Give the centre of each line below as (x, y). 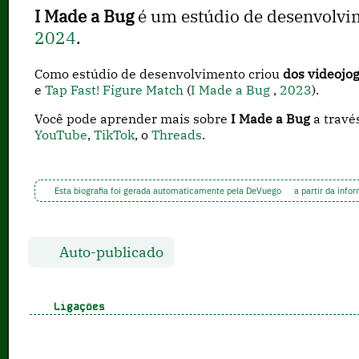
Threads (177, 134)
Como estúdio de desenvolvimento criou (159, 73)
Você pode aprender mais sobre (133, 118)
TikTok (115, 134)
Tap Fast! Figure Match (115, 89)
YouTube (61, 134)
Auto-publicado (110, 252)
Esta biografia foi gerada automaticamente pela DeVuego (167, 190)
